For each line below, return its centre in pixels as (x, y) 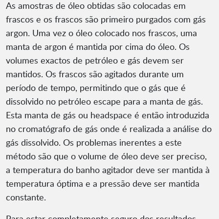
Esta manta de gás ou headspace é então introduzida (108, 115)
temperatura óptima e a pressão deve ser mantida (103, 184)
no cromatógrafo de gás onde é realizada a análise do (109, 129)
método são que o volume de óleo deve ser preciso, (106, 156)
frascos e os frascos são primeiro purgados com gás (106, 19)
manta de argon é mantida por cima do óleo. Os (98, 47)
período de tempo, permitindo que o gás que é (96, 88)
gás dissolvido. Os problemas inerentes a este (94, 142)
